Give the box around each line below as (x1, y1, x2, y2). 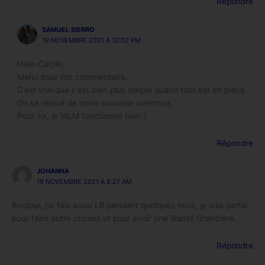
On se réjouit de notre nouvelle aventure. (17, 98, 173, 108)
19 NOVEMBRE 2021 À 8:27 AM (36, 177, 132, 186)
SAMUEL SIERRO (41, 25, 95, 34)
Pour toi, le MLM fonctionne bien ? (17, 111, 148, 121)
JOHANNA (36, 167, 69, 175)
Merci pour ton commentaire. (17, 72, 128, 82)
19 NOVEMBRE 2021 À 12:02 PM (41, 35, 141, 44)
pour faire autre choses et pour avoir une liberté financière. (12, 214, 237, 224)
